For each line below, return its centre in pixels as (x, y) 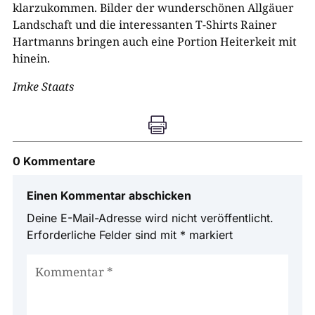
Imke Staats (43, 86)
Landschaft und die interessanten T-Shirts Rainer (144, 25)
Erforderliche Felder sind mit (103, 235)
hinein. (31, 58)
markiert (209, 235)
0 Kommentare (54, 161)
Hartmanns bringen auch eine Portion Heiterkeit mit (154, 41)
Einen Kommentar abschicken (109, 195)
